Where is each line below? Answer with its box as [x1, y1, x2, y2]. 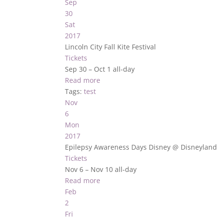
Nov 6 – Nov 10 [65, 165, 115, 174]
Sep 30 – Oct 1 [65, 64, 113, 74]
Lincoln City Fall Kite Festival [65, 42, 156, 51]
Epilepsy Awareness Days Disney [65, 142, 173, 152]
